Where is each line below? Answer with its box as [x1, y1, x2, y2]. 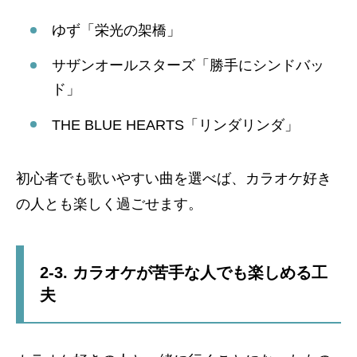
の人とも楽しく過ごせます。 [16, 195, 202, 212]
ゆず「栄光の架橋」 [52, 22, 181, 38]
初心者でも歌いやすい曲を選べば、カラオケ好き [16, 170, 331, 186]
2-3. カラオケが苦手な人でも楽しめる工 [40, 263, 328, 281]
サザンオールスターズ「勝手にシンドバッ [52, 57, 324, 74]
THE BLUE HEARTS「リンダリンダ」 [52, 116, 299, 133]
